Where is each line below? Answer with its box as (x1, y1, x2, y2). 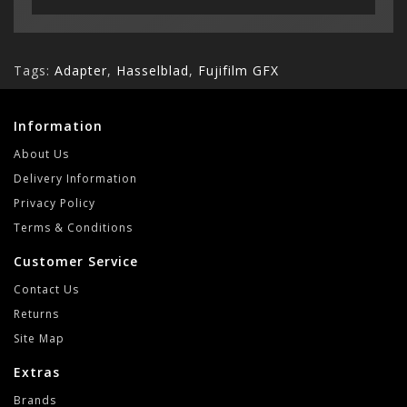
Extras (14, 363, 60, 381)
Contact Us (14, 282, 79, 297)
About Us (14, 146, 69, 162)
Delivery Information (14, 171, 137, 186)
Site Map (14, 331, 65, 346)
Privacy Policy (14, 195, 95, 211)
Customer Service (14, 253, 138, 270)
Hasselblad (116, 62, 189, 79)
